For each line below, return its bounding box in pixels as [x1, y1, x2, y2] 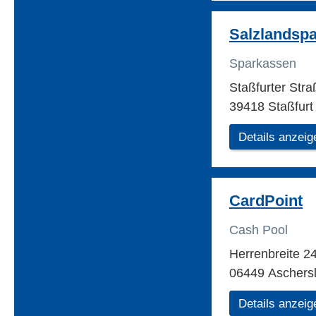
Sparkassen [229, 56, 296, 71]
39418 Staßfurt [229, 99, 313, 114]
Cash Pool [229, 223, 288, 238]
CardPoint [229, 192, 303, 210]
